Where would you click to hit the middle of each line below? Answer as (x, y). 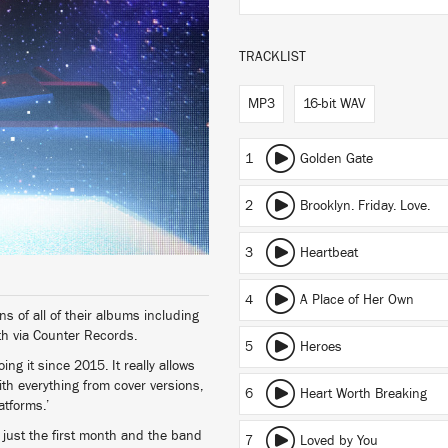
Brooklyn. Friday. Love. (365, 206)
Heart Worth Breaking (363, 394)
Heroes (321, 347)
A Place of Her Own (357, 300)
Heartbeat (329, 253)
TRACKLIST (272, 57)
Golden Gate (336, 159)
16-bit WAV (334, 104)
